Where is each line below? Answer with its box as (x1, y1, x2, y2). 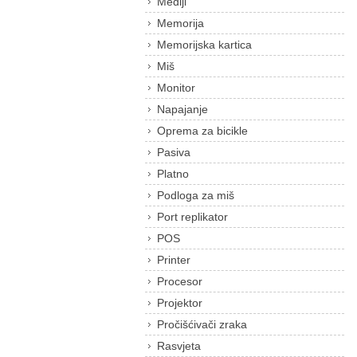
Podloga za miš (157, 189, 234, 202)
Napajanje (157, 103, 208, 116)
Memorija (157, 17, 204, 29)
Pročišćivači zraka (157, 318, 247, 331)
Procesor (157, 275, 202, 288)
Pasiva (157, 146, 190, 159)
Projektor (157, 296, 202, 309)
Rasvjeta (157, 339, 201, 352)
